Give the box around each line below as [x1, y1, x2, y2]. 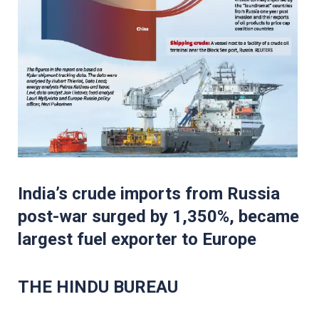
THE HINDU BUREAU [18, 276, 178, 297]
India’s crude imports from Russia [18, 183, 280, 204]
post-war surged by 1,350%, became [18, 206, 299, 226]
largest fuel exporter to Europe [18, 229, 256, 249]
